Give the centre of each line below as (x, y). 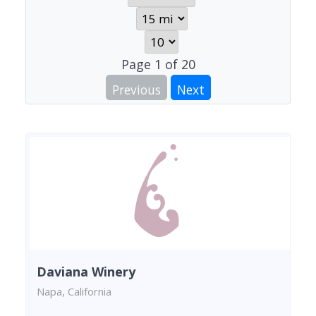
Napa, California (74, 291)
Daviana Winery (86, 271)
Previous (136, 90)
